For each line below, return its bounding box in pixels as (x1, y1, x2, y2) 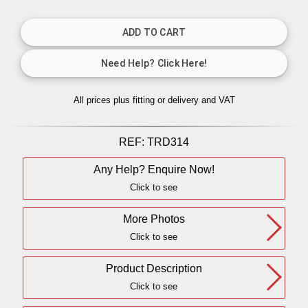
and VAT (201, 95, 235, 105)
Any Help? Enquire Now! (93, 162, 214, 175)
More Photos (123, 212, 185, 225)
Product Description (106, 261, 202, 274)
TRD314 (146, 135, 189, 148)
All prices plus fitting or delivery (73, 95, 201, 105)
